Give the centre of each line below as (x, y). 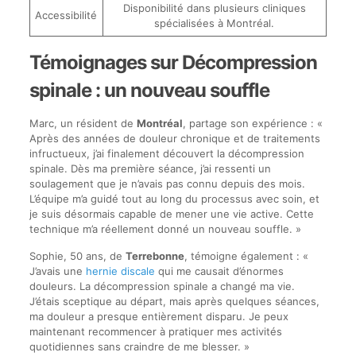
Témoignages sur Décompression (173, 62)
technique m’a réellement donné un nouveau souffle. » (165, 229)
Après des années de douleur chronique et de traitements (174, 138)
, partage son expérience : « (252, 123)
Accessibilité (66, 15)
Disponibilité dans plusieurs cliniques (214, 8)
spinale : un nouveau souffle (149, 90)
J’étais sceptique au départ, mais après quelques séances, (174, 301)
